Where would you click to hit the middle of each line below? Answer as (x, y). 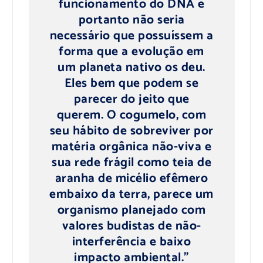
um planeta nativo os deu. (131, 67)
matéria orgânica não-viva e (131, 146)
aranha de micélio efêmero (131, 178)
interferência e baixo (131, 242)
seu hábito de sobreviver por (131, 131)
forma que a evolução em (131, 51)
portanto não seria (131, 20)
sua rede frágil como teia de (131, 162)
